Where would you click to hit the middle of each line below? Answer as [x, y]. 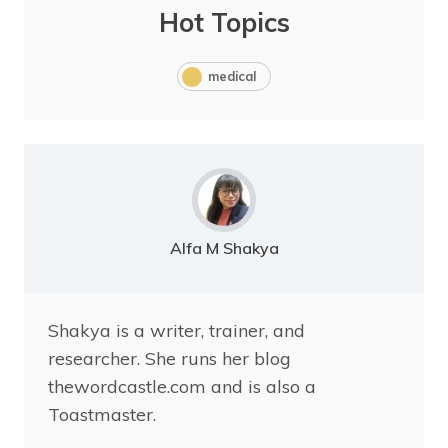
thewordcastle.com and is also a [182, 387]
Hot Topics [224, 23]
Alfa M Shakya [224, 248]
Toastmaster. [102, 415]
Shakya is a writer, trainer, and [176, 331]
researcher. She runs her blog [169, 359]
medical [232, 76]
